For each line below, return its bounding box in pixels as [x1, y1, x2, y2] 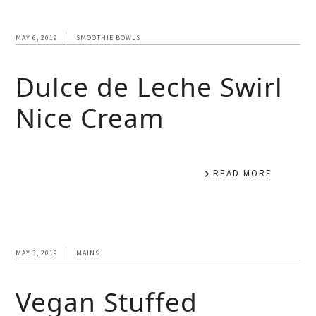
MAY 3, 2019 [16, 248, 59, 257]
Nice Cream [16, 99, 165, 135]
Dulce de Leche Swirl [16, 68, 284, 104]
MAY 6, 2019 [16, 32, 59, 42]
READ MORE [212, 166, 272, 179]
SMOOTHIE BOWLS [76, 32, 141, 42]
